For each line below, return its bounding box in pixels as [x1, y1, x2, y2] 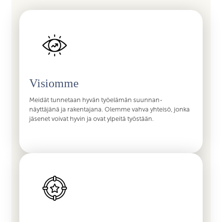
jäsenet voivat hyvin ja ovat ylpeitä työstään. [29, 115, 154, 123]
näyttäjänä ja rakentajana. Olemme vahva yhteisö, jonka [29, 106, 190, 113]
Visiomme [29, 77, 79, 90]
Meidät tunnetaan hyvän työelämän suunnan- [29, 97, 163, 104]
